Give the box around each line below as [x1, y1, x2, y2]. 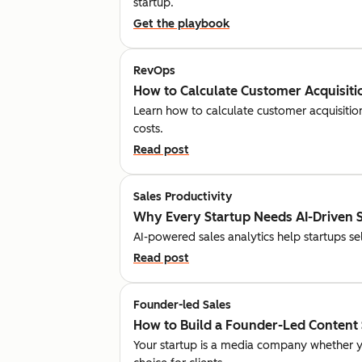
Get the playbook [133, 16, 229, 31]
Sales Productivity [133, 189, 232, 204]
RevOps [133, 63, 175, 78]
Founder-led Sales [133, 297, 231, 312]
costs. [133, 121, 163, 136]
